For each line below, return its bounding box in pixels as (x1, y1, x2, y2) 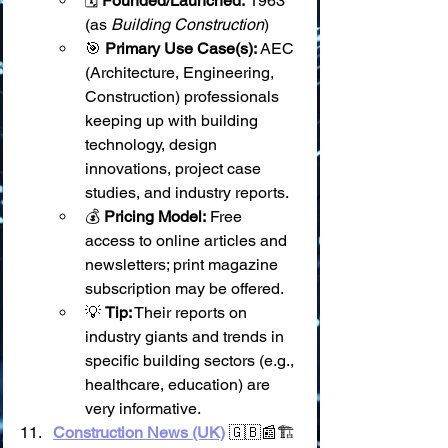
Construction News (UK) (53, 423, 225, 442)
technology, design (85, 135, 221, 154)
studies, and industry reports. (85, 183, 289, 202)
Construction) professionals (85, 87, 283, 106)
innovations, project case (85, 159, 265, 178)
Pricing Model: (104, 207, 206, 226)
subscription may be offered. (85, 279, 284, 298)
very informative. (85, 399, 201, 418)
